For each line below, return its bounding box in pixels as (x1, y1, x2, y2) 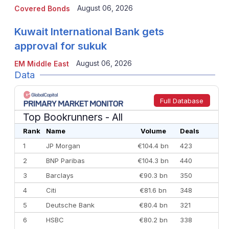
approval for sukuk (14, 39, 107, 52)
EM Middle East (14, 59, 69, 68)
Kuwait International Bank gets (14, 25, 164, 38)
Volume (140, 126, 166, 135)
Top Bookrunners (22, 110, 105, 123)
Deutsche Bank (45, 200, 95, 209)
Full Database (160, 97, 203, 105)
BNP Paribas (45, 156, 85, 165)
